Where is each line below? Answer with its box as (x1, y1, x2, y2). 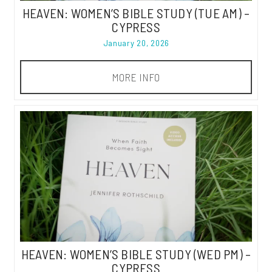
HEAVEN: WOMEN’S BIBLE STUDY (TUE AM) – (22, 4, 250, 21)
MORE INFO (112, 70, 160, 84)
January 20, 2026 (103, 37, 170, 48)
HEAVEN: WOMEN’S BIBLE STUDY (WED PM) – (21, 246, 251, 262)
